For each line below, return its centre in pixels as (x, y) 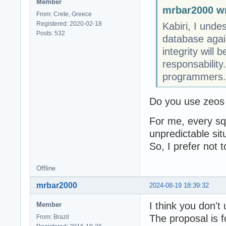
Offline (46, 168)
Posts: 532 (51, 34)
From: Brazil (53, 217)
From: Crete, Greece (64, 14)
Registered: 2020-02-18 (69, 24)
